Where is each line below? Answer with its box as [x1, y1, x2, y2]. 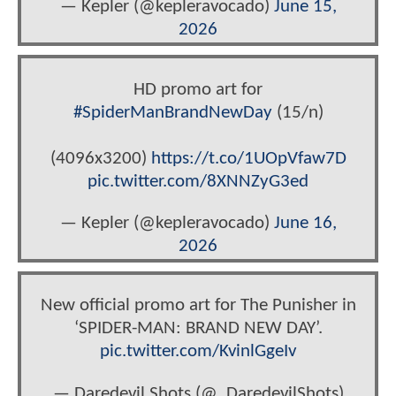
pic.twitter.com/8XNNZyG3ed [88, 171, 308, 191]
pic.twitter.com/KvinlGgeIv [100, 342, 296, 362]
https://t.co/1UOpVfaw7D [150, 148, 346, 168]
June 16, [273, 213, 337, 232]
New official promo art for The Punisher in [40, 296, 356, 316]
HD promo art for [133, 80, 263, 99]
